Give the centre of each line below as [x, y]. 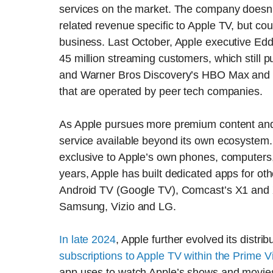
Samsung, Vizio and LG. [118, 206]
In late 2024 [87, 239]
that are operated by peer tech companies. [161, 91]
